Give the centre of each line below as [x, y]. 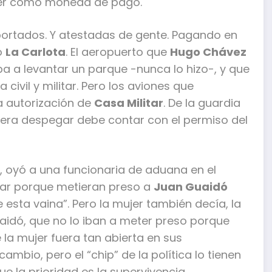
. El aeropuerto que [118, 52]
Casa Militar [129, 103]
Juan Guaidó [191, 186]
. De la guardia [202, 103]
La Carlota [36, 52]
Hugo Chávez [208, 52]
